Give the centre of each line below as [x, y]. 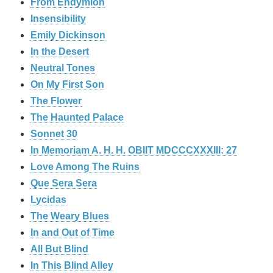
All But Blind [59, 249]
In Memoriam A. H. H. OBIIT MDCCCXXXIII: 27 [134, 151]
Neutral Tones [63, 68]
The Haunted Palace [77, 118]
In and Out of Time [73, 233]
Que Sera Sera [64, 183]
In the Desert [60, 52]
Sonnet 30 [54, 134]
